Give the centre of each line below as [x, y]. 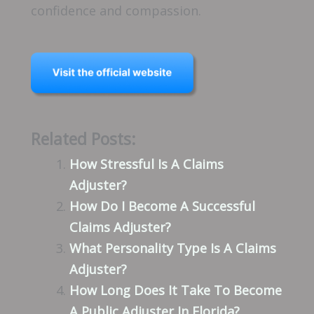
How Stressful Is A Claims [146, 164]
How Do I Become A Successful [162, 206]
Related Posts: [83, 139]
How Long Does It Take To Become [175, 290]
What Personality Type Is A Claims [172, 248]
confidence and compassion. [116, 11]
